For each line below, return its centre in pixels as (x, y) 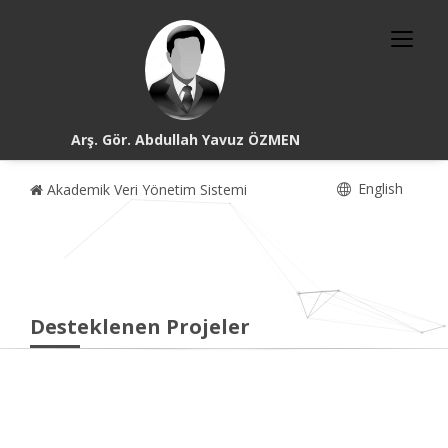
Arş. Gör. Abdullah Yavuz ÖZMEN (185, 139)
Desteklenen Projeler (140, 326)
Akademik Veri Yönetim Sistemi (145, 189)
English (378, 188)
